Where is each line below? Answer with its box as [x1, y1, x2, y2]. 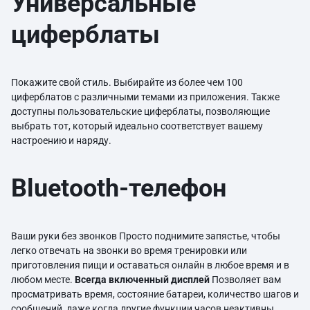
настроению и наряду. [11, 135, 116, 146]
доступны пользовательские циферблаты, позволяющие [11, 106, 270, 117]
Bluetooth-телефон [11, 174, 226, 203]
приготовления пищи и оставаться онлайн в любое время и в [11, 259, 289, 271]
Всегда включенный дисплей [75, 274, 210, 285]
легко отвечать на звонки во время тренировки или [11, 245, 247, 256]
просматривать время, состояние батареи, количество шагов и [11, 289, 299, 300]
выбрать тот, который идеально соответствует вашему [11, 120, 263, 131]
